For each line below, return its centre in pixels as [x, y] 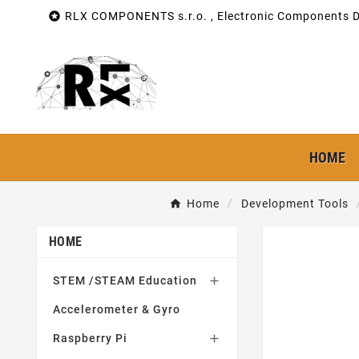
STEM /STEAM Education [125, 280]
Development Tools [294, 204]
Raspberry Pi [90, 338]
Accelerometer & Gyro [117, 309]
